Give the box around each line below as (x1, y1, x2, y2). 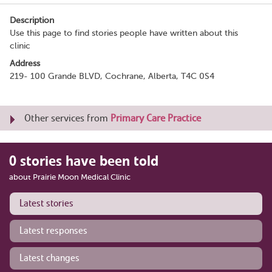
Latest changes (19, 251, 80, 264)
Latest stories (19, 197, 73, 209)
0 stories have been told (9, 151, 158, 170)
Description (10, 15, 54, 25)
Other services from (24, 111, 110, 124)
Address (10, 58, 40, 68)
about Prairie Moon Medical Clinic (9, 172, 131, 182)
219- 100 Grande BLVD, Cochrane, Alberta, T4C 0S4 (10, 71, 214, 81)
